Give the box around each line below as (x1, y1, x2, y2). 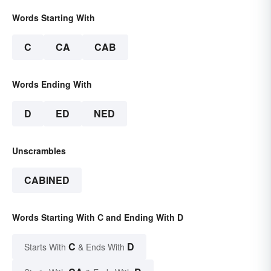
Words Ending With (12, 77, 92, 90)
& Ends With (76, 240, 127, 253)
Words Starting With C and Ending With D (12, 211, 183, 223)
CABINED (24, 172, 70, 187)
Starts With (24, 240, 68, 253)
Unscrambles (12, 144, 66, 157)
